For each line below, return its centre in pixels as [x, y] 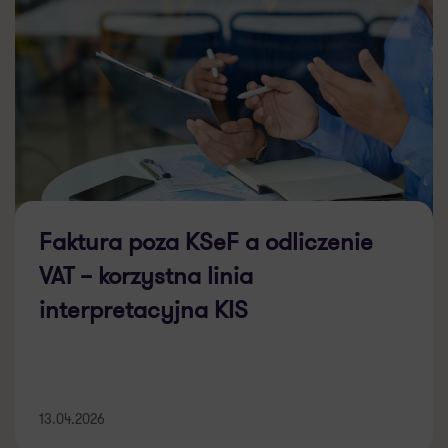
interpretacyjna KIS [143, 309]
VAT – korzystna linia [146, 275]
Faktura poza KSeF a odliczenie [206, 241]
